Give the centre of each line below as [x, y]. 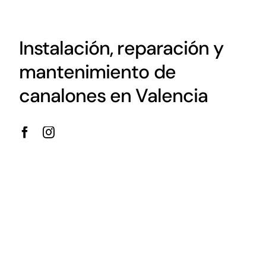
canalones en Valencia [113, 96]
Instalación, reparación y [121, 48]
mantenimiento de [97, 72]
